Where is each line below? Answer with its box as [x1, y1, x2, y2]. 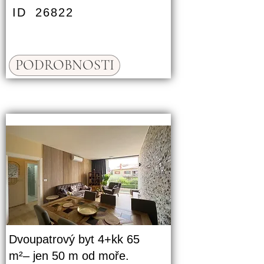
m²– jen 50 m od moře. [9, 249, 129, 262]
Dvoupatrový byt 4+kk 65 [9, 233, 140, 246]
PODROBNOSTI [15, 57, 114, 74]
